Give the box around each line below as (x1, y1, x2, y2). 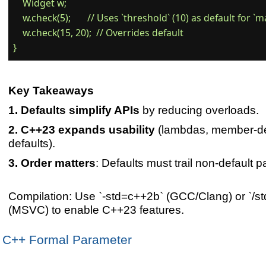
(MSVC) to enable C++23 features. (8, 203, 184, 217)
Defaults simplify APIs (20, 103, 140, 117)
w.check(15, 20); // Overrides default (13, 26, 184, 40)
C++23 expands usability (20, 123, 155, 137)
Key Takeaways (8, 84, 94, 97)
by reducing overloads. (139, 103, 259, 117)
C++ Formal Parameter (2, 233, 132, 248)
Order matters (20, 156, 96, 170)
